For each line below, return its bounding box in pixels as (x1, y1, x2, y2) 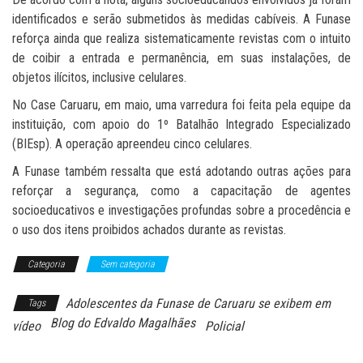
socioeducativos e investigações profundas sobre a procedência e (12, 202, 351, 218)
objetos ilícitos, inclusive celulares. (12, 69, 186, 85)
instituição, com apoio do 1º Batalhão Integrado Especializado (12, 116, 351, 132)
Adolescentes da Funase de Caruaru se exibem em (66, 295, 331, 311)
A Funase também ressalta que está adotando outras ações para (12, 163, 351, 179)
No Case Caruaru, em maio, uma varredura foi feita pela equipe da (12, 96, 351, 113)
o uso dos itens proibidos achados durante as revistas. (12, 221, 286, 237)
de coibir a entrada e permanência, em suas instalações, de (12, 49, 351, 66)
